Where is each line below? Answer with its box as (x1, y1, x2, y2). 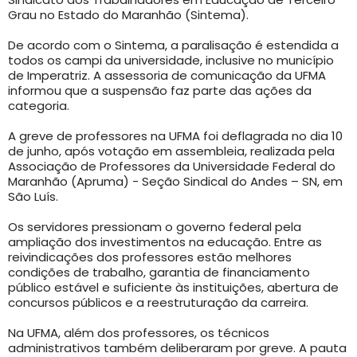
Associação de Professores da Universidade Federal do (8, 158, 335, 175)
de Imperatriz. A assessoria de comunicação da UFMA (8, 67, 326, 84)
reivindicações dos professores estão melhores (8, 249, 292, 265)
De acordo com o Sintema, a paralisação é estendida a (8, 37, 339, 53)
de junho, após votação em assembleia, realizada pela (8, 143, 335, 159)
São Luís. (8, 188, 58, 205)
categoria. (8, 97, 69, 114)
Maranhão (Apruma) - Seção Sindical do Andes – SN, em (8, 173, 343, 190)
